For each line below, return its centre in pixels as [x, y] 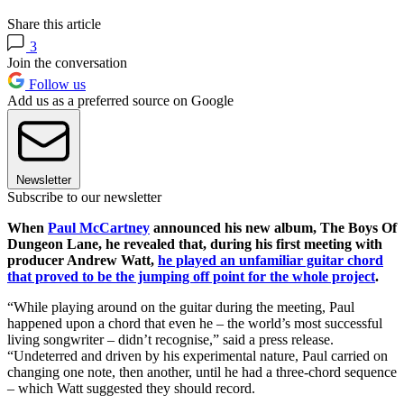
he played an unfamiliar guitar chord [271, 261]
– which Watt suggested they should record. [131, 389]
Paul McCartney [99, 228]
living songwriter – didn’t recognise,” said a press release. [170, 340]
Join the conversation [67, 63]
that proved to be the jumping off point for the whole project [191, 277]
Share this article [54, 24]
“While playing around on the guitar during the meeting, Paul [181, 308]
